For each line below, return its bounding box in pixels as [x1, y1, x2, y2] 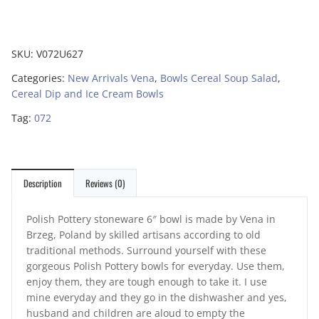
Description [23, 176, 62, 190]
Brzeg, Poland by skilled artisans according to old [26, 228, 261, 241]
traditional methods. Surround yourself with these [26, 244, 266, 257]
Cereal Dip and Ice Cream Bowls [11, 87, 164, 100]
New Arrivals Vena [68, 71, 155, 85]
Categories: [11, 71, 68, 85]
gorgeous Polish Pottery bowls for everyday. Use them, [26, 259, 285, 273]
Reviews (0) [85, 176, 125, 190]
